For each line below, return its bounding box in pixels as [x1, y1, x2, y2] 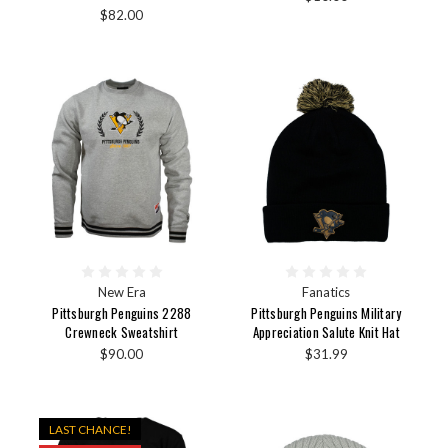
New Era [97, 284, 146, 301]
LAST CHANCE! [49, 421, 132, 436]
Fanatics [302, 284, 351, 301]
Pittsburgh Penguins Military [251, 303, 402, 324]
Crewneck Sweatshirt [65, 322, 179, 343]
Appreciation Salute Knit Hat [252, 322, 400, 343]
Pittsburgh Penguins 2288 [52, 303, 192, 324]
